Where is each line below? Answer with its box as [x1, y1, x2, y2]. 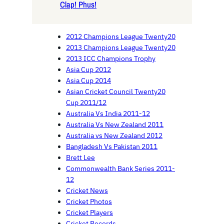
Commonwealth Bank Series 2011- [66, 163, 175, 173]
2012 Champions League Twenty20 [66, 31, 175, 41]
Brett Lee [66, 152, 95, 162]
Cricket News [66, 185, 108, 195]
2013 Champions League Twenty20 [66, 42, 175, 52]
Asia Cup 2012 [66, 64, 111, 74]
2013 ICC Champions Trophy [66, 53, 155, 63]
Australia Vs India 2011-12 [66, 108, 150, 118]
